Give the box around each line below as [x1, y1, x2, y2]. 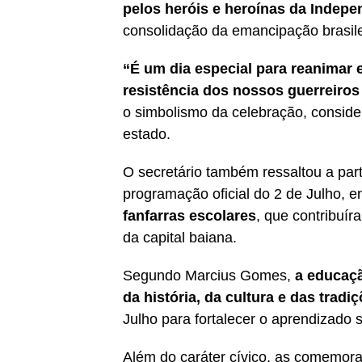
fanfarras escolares [123, 207, 256, 224]
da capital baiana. [123, 229, 237, 246]
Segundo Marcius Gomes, [123, 267, 295, 284]
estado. [123, 125, 170, 142]
